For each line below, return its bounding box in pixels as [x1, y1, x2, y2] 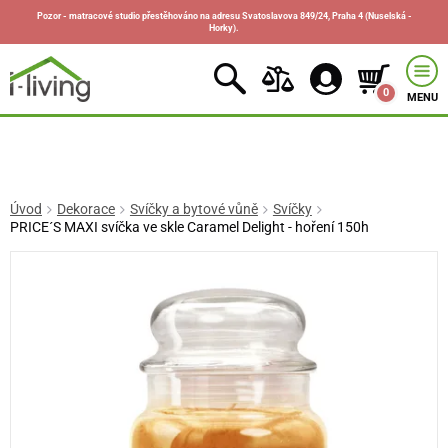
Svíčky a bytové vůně [129, 201, 258, 218]
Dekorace [56, 201, 115, 218]
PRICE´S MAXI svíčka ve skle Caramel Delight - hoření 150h [10, 219, 369, 236]
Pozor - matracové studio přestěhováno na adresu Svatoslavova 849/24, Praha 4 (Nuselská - [36, 11, 412, 21]
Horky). [209, 23, 239, 33]
